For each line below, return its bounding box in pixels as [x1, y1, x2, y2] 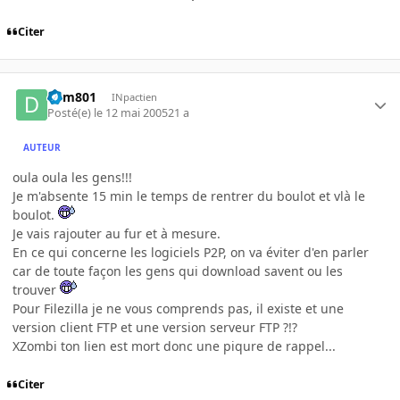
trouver [12, 281, 60, 299]
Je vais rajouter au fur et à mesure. [12, 225, 221, 243]
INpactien [111, 90, 157, 104]
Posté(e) [47, 105, 95, 121]
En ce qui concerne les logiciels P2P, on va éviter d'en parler [12, 244, 369, 262]
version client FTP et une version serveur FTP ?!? [12, 319, 297, 337]
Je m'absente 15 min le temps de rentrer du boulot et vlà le [12, 187, 365, 205]
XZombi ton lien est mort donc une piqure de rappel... [12, 337, 336, 355]
